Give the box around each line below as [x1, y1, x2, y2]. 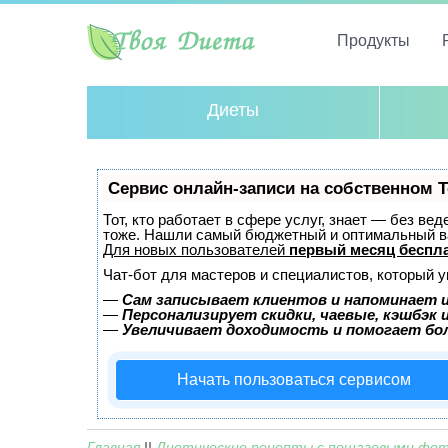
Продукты [337, 31, 410, 49]
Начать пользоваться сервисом [177, 371, 411, 388]
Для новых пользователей [103, 241, 289, 258]
